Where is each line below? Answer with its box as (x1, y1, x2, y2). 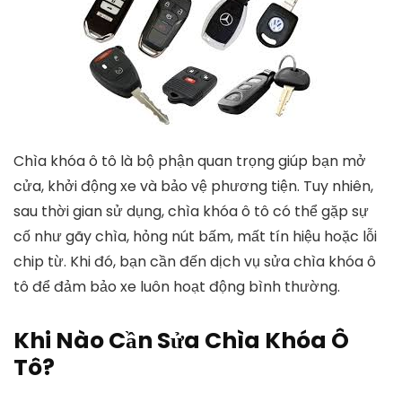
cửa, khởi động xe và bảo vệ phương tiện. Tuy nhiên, (13, 176, 373, 197)
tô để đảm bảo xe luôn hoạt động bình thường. (13, 276, 340, 297)
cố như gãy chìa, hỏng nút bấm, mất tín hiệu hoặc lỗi (13, 226, 377, 247)
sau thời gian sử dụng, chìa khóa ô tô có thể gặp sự (13, 201, 369, 222)
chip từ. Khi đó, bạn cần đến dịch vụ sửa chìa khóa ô (13, 251, 376, 272)
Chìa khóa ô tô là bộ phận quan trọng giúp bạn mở (13, 151, 366, 171)
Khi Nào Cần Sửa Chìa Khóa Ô (13, 325, 349, 356)
